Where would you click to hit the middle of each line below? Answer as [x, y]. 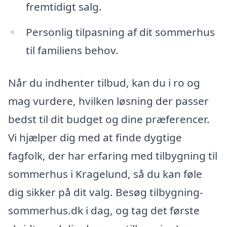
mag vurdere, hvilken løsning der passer [108, 101]
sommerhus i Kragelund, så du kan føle [105, 174]
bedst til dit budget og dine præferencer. [109, 119]
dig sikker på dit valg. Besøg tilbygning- [106, 192]
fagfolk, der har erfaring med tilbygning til [113, 155]
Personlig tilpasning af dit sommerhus [120, 32]
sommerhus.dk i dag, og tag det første [104, 210]
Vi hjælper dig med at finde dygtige [95, 137]
